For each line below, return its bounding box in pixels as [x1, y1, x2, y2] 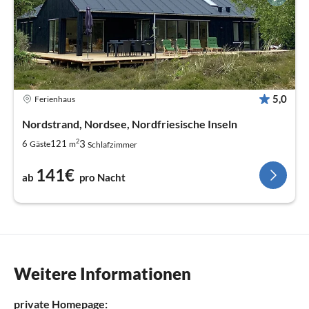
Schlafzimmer [88, 139, 137, 150]
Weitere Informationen [14, 263, 191, 284]
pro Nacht [79, 171, 126, 184]
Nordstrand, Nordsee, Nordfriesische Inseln [22, 117, 237, 131]
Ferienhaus [34, 93, 75, 104]
